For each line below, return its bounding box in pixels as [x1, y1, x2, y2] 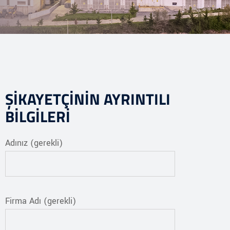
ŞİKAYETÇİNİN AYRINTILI [5, 87, 170, 111]
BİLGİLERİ [5, 105, 70, 128]
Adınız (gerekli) [5, 137, 63, 149]
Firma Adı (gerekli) [5, 195, 76, 207]
